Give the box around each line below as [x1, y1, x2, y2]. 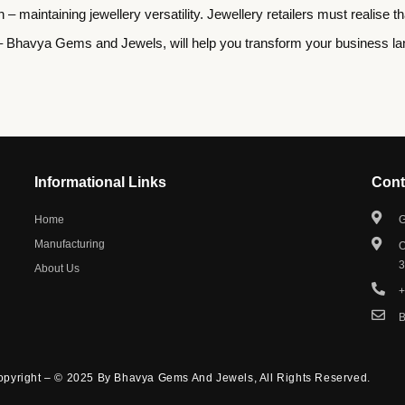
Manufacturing [33, 237, 105, 250]
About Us [33, 261, 80, 275]
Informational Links [33, 174, 166, 190]
